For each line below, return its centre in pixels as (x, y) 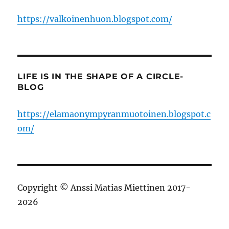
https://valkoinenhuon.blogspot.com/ (95, 19)
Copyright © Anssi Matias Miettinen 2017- (104, 187)
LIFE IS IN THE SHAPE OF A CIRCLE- (101, 76)
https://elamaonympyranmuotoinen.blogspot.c (114, 114)
